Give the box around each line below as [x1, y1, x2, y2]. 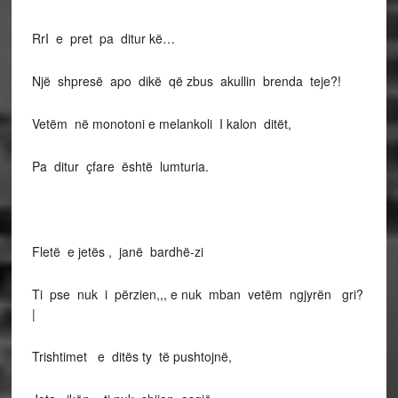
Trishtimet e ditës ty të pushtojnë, [31, 347, 232, 365]
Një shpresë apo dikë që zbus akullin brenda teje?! [31, 72, 341, 90]
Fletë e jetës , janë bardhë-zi [31, 243, 203, 260]
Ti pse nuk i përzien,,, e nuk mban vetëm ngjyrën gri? [31, 285, 363, 303]
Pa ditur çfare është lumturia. [31, 157, 209, 175]
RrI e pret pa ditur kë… [31, 29, 175, 47]
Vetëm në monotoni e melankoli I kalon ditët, [31, 115, 291, 132]
